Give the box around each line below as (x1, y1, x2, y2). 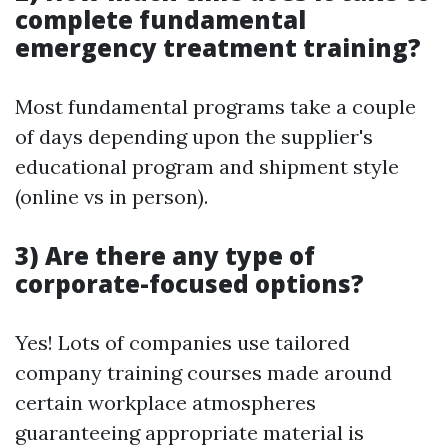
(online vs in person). (15, 184, 208, 209)
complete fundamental (15, 3, 306, 36)
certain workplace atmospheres (15, 390, 316, 415)
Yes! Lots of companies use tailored (15, 330, 350, 355)
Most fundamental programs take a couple (15, 94, 416, 119)
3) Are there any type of (15, 239, 315, 272)
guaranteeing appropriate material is (15, 420, 364, 445)
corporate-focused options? (15, 267, 364, 300)
